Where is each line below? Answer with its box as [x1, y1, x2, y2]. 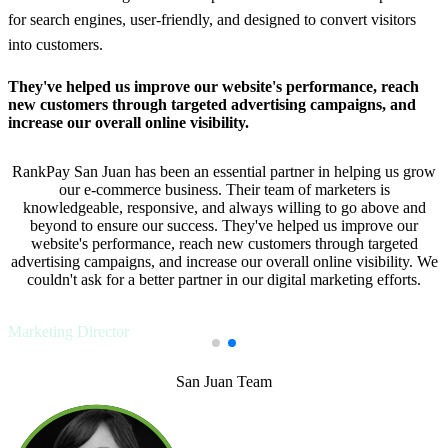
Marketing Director [8, 323, 129, 341]
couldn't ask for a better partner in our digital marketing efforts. [27, 271, 421, 289]
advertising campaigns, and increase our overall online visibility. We [10, 253, 438, 271]
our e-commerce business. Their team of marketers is [58, 181, 390, 199]
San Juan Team [176, 372, 272, 390]
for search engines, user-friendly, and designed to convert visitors [8, 11, 416, 29]
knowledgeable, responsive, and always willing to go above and [22, 199, 426, 217]
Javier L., [8, 305, 67, 323]
